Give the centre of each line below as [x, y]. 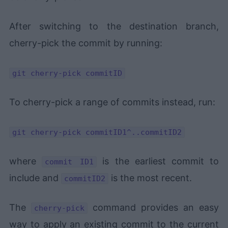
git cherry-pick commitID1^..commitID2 [97, 133]
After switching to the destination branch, [114, 26]
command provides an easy [153, 208]
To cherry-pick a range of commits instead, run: [112, 102]
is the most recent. [150, 178]
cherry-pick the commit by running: [86, 43]
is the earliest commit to [158, 161]
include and [35, 178]
